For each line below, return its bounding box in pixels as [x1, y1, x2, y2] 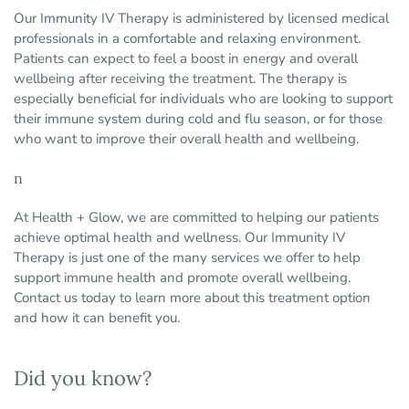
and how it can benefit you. [14, 309, 180, 328]
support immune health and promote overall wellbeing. [14, 268, 351, 288]
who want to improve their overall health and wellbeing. [14, 130, 359, 149]
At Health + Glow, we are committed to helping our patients [14, 208, 379, 227]
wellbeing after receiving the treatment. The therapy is [14, 69, 347, 89]
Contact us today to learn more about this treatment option [14, 288, 371, 308]
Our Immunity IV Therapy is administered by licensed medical [14, 9, 389, 28]
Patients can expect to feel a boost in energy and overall [14, 49, 358, 68]
